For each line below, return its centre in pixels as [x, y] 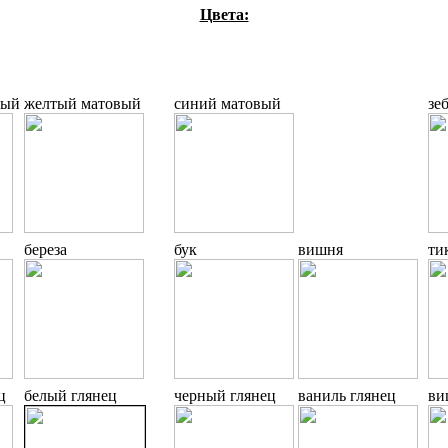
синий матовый [227, 104]
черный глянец [225, 396]
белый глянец [70, 396]
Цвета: [224, 15]
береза [45, 250]
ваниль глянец [347, 396]
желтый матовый [82, 104]
